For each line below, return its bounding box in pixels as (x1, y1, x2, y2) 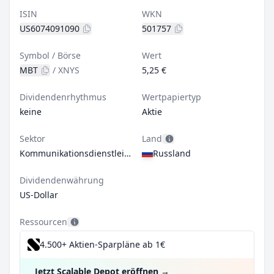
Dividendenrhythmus (20, 91, 106, 103)
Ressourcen (20, 216, 67, 228)
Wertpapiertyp (142, 91, 201, 103)
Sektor (20, 133, 45, 144)
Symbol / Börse (20, 50, 81, 61)
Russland (153, 147, 191, 159)
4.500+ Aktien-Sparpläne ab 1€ (40, 239, 165, 250)
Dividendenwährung (20, 174, 104, 186)
